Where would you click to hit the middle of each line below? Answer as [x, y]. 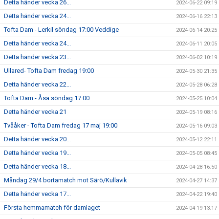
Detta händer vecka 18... [37, 166]
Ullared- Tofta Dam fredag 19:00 [49, 71]
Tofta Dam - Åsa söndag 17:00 [47, 98]
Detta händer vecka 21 [35, 112]
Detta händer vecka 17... [37, 194]
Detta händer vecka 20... [37, 139]
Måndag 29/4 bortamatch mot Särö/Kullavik [66, 180]
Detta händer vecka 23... [37, 57]
